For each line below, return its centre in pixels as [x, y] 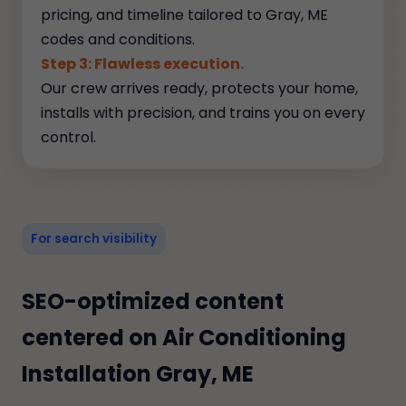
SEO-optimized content [153, 301]
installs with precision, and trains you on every [203, 113]
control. [68, 137]
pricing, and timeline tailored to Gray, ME [184, 15]
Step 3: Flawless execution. [142, 64]
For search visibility [94, 239]
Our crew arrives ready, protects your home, [199, 88]
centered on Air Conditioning [184, 338]
